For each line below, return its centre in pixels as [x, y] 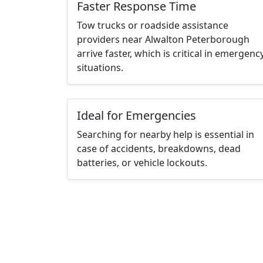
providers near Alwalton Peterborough [163, 40]
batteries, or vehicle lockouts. [142, 163]
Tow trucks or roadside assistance [153, 26]
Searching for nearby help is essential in [166, 135]
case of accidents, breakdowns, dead [159, 149]
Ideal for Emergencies [136, 116]
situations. [100, 68]
